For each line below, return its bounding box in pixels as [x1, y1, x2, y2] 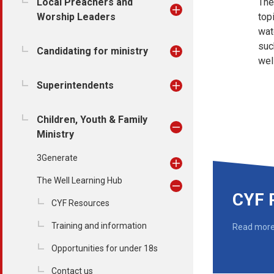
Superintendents [37, 80, 114, 91]
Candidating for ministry [37, 45, 148, 57]
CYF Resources [51, 198, 109, 208]
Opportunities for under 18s [51, 243, 158, 253]
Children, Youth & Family [37, 114, 147, 125]
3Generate [37, 153, 78, 163]
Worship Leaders [37, 11, 116, 23]
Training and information [51, 221, 147, 231]
